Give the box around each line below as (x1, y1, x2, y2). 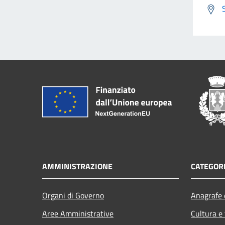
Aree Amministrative (42, 207, 114, 219)
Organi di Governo (42, 189, 104, 201)
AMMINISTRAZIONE (42, 160, 113, 172)
